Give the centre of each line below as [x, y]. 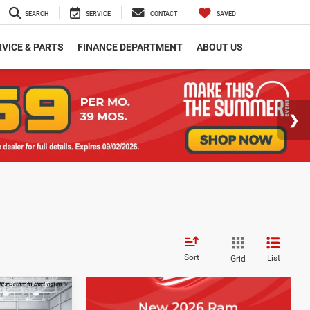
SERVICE [98, 14]
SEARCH [37, 14]
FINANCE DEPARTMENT [130, 47]
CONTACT [164, 14]
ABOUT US [220, 47]
